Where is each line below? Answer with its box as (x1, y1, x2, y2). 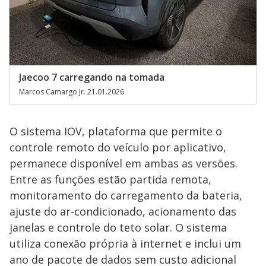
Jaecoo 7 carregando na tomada (19, 71, 164, 84)
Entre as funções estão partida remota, (9, 172, 211, 186)
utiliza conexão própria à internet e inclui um (9, 236, 241, 251)
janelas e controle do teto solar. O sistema (9, 220, 227, 235)
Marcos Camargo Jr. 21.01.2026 (19, 87, 124, 97)
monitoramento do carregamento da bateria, (9, 188, 242, 202)
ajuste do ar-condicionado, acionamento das (9, 204, 236, 218)
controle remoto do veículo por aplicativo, (9, 140, 226, 154)
